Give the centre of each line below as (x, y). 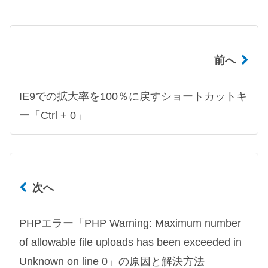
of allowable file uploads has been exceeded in (130, 242)
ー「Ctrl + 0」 (53, 115)
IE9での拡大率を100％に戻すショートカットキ (133, 96)
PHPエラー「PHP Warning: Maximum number (130, 223)
